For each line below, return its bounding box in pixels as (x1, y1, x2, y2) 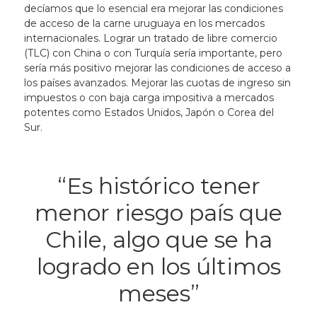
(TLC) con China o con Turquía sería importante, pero (23, 47, 282, 59)
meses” (117, 279, 200, 307)
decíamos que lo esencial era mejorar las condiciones (23, 2, 283, 15)
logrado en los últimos (36, 253, 281, 280)
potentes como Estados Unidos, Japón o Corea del (23, 106, 274, 119)
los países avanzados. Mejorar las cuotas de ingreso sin (23, 76, 291, 89)
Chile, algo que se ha (45, 226, 272, 253)
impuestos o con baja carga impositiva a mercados (23, 91, 274, 104)
